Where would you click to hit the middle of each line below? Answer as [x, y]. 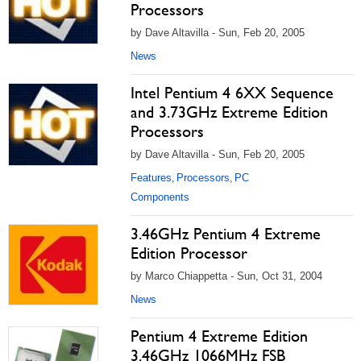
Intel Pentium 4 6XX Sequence [232, 93]
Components [160, 197]
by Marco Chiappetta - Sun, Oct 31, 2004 [226, 276]
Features [151, 178]
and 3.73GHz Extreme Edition [229, 112]
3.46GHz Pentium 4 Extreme [226, 234]
